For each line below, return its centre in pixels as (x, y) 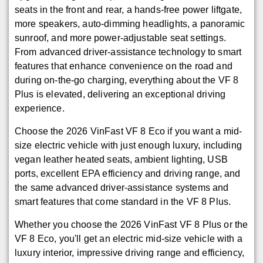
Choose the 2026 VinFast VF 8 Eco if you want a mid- (129, 131)
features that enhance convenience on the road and (124, 66)
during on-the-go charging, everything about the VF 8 (127, 80)
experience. (40, 109)
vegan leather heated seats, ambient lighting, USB (121, 160)
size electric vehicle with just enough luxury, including (128, 146)
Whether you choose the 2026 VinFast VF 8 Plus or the (131, 225)
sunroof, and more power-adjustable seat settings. (120, 38)
